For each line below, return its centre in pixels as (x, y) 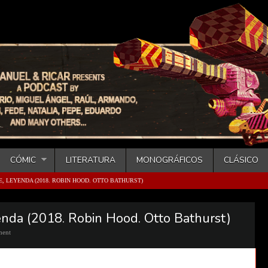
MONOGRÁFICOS (169, 160)
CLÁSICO (241, 160)
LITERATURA (90, 160)
